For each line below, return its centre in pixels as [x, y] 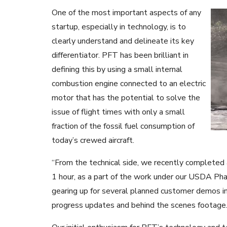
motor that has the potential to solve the [126, 98]
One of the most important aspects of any [126, 12]
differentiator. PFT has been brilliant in [120, 55]
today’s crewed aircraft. [93, 140]
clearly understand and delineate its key [123, 41]
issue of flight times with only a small [118, 112]
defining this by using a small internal [117, 69]
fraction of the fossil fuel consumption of [123, 126]
